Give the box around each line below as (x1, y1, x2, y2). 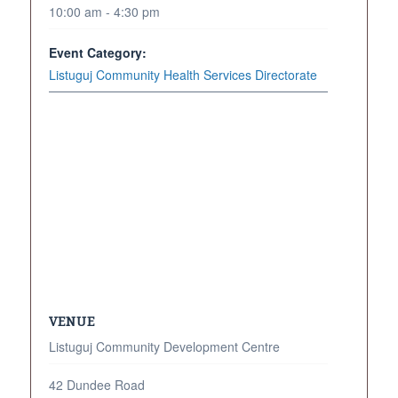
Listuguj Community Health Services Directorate (48, 66, 317, 84)
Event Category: (48, 44, 147, 61)
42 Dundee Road (48, 376, 145, 394)
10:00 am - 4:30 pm (48, 3, 160, 20)
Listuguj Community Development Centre (48, 338, 280, 355)
